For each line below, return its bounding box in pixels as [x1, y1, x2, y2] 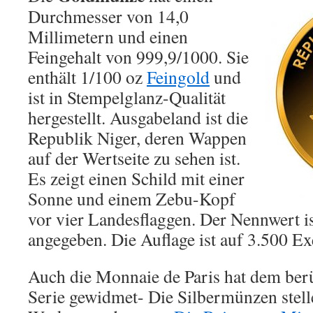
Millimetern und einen [28, 24, 188, 48]
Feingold [147, 65, 210, 89]
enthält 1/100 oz [28, 65, 147, 89]
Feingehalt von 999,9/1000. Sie [28, 45, 249, 68]
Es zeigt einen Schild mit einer [28, 166, 245, 190]
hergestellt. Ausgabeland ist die [28, 105, 248, 129]
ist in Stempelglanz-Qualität [28, 85, 226, 109]
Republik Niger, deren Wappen [28, 126, 247, 150]
